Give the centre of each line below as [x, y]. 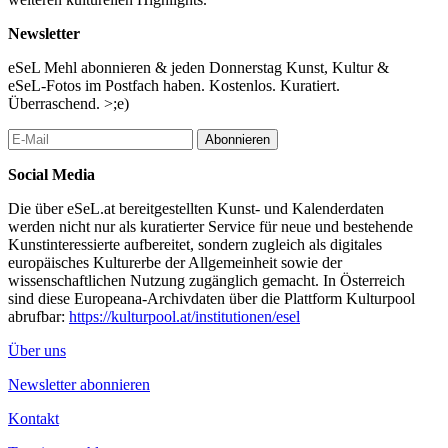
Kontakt [33, 418]
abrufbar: [38, 316]
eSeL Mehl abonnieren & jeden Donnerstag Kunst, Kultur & [198, 67]
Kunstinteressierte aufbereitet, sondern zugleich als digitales [195, 244]
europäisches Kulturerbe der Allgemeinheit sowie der [175, 262]
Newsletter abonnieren [79, 384]
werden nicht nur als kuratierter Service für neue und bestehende [210, 226]
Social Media [51, 174]
